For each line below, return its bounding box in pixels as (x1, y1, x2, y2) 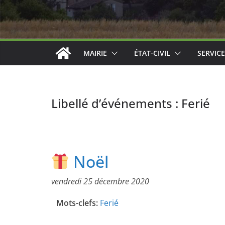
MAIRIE (83, 48, 107, 58)
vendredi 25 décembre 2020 (51, 176, 149, 187)
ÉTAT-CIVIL (134, 48, 170, 58)
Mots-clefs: (56, 197, 98, 209)
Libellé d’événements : (51, 95, 181, 112)
